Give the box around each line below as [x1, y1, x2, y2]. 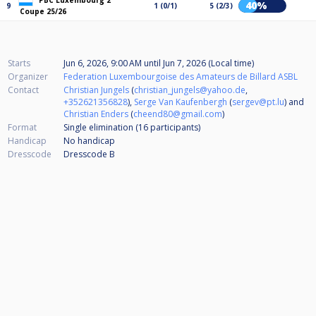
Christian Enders [63, 108, 128, 121]
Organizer [8, 71, 48, 83]
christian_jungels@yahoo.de [134, 84, 245, 97]
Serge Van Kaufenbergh [134, 96, 227, 109]
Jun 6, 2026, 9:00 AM [63, 57, 144, 70]
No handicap [63, 135, 115, 147]
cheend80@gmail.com [133, 108, 222, 121]
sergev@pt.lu [232, 96, 284, 109]
